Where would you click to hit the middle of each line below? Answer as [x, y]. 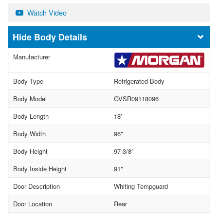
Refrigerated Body [139, 81]
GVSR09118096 [136, 98]
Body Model [30, 98]
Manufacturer [32, 57]
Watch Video [47, 13]
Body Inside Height [40, 168]
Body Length [31, 116]
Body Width [29, 133]
